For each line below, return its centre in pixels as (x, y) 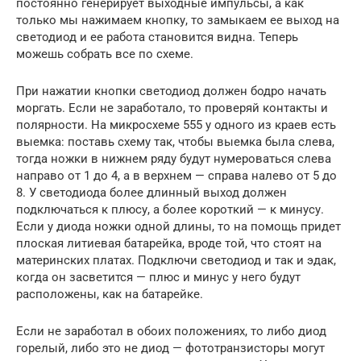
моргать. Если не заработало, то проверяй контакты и (172, 108)
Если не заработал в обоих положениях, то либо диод (171, 331)
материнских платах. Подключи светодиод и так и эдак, (176, 260)
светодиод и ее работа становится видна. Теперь (157, 37)
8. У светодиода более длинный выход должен (151, 193)
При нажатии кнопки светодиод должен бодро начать (171, 91)
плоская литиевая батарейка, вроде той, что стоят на (169, 243)
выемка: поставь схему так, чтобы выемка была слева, (175, 142)
